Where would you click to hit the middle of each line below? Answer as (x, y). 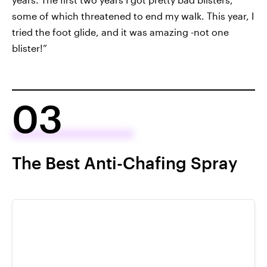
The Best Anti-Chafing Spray (125, 163)
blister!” (30, 48)
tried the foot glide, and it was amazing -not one (120, 32)
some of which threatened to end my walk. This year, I (133, 16)
